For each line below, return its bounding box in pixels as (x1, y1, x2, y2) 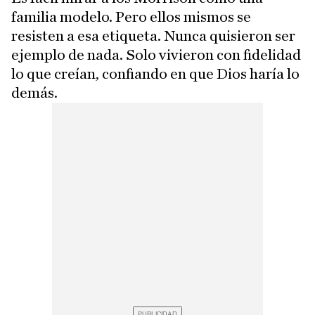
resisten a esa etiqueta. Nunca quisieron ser (11, 28, 295, 44)
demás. (11, 85, 58, 101)
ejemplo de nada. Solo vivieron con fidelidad (11, 47, 301, 63)
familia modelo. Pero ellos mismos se (11, 9, 251, 25)
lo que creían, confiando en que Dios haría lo (11, 66, 300, 82)
